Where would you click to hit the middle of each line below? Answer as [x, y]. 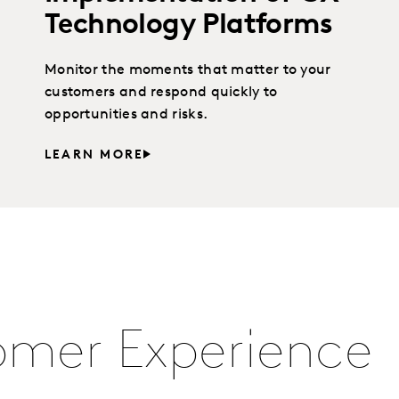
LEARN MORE [94, 155]
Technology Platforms [188, 25]
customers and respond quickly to [161, 92]
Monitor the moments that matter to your [187, 70]
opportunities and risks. [126, 114]
